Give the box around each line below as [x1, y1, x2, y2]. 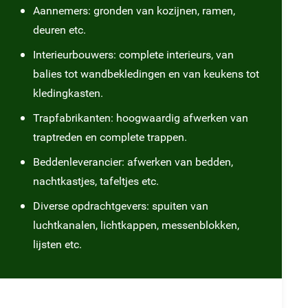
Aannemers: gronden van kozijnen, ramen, [32, 3, 235, 18]
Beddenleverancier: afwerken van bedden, [32, 154, 233, 169]
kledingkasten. [32, 85, 103, 100]
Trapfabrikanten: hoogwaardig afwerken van [32, 110, 248, 125]
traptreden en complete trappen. [32, 129, 187, 144]
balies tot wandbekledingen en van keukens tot [32, 66, 259, 81]
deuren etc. [32, 22, 86, 37]
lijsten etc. [32, 236, 82, 252]
